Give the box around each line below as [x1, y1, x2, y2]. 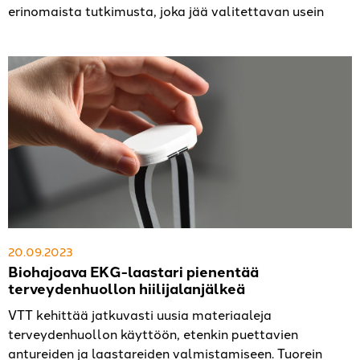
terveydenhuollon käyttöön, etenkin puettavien [8, 325, 298, 343]
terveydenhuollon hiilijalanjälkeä [8, 277, 245, 300]
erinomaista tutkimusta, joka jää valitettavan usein [8, 2, 324, 20]
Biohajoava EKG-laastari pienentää [8, 260, 259, 283]
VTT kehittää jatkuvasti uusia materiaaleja [8, 305, 272, 324]
